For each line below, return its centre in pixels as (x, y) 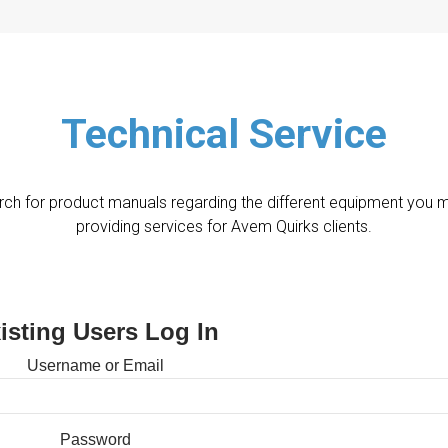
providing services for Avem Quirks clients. (223, 226)
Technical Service (224, 133)
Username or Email (95, 365)
